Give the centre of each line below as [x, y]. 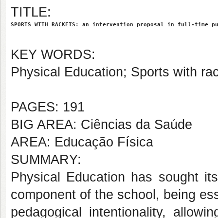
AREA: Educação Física [82, 142]
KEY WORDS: [53, 54]
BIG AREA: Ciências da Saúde [101, 125]
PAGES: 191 [48, 107]
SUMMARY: [46, 160]
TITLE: [31, 12]
